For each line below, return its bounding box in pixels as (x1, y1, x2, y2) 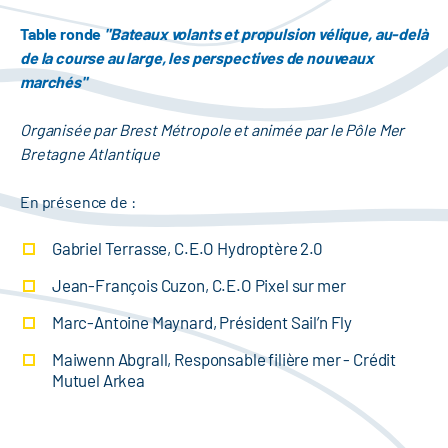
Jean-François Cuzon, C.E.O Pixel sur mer (51, 275, 346, 296)
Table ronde (20, 24, 105, 44)
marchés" (20, 72, 87, 92)
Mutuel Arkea (51, 370, 145, 391)
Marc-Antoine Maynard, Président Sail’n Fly (51, 312, 353, 333)
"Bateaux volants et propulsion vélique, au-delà (104, 24, 428, 44)
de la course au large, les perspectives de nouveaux (20, 48, 374, 68)
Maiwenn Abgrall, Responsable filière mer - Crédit (51, 349, 397, 370)
